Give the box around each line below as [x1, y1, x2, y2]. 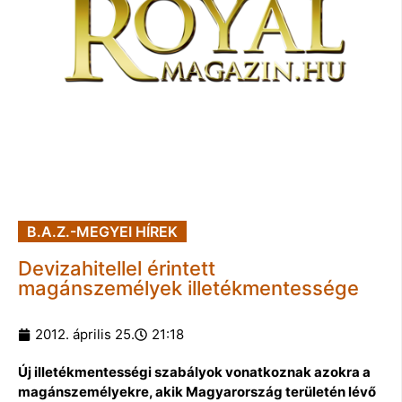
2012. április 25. [35, 325, 135, 343]
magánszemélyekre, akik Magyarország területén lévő [18, 382, 376, 400]
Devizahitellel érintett [18, 256, 215, 280]
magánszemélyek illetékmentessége [18, 275, 359, 300]
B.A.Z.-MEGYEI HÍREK [27, 222, 178, 240]
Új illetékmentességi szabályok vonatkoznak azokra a [18, 363, 371, 380]
